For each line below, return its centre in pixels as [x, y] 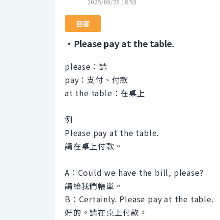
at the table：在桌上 [105, 93]
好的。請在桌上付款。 [106, 212]
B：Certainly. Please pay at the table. [139, 199]
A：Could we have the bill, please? [134, 173]
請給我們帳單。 [94, 186]
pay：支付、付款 [97, 80]
